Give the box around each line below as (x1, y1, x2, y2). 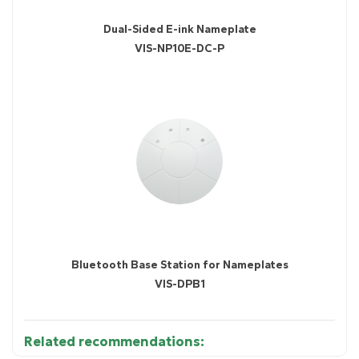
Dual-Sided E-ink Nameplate (103, 22, 256, 36)
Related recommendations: (24, 333, 204, 349)
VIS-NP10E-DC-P (135, 41, 224, 55)
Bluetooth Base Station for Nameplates (71, 257, 288, 272)
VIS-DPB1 (154, 276, 205, 291)
